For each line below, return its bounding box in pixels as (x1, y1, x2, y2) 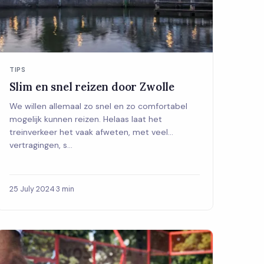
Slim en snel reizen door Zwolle (9, 79, 174, 94)
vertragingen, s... (9, 139, 72, 150)
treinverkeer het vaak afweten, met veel (9, 126, 168, 137)
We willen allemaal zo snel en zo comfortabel (9, 100, 187, 111)
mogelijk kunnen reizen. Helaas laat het (9, 113, 162, 124)
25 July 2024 (9, 184, 55, 194)
